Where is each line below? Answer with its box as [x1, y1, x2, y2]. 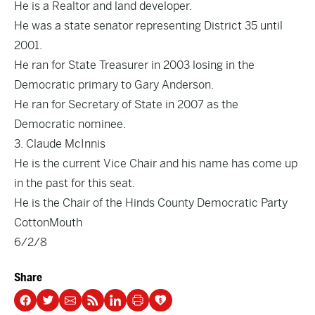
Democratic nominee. [14, 117, 126, 131]
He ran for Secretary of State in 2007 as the [14, 98, 238, 111]
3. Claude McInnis [14, 137, 105, 150]
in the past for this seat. [14, 176, 135, 190]
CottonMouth [14, 216, 82, 229]
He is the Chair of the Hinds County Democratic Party [14, 196, 288, 210]
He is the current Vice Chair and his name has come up [14, 157, 297, 170]
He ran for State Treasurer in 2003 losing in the [14, 58, 255, 72]
